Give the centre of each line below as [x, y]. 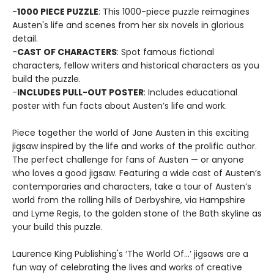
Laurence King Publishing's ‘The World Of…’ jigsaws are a [130, 254]
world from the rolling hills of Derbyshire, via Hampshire [129, 200]
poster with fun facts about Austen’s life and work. [121, 106]
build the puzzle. [46, 79]
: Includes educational [191, 92]
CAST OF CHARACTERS [67, 52]
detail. [25, 39]
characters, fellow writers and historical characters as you [136, 65]
